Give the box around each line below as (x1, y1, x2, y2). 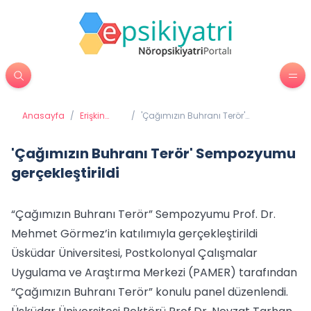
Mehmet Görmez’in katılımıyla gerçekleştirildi (11, 226, 258, 242)
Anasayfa (22, 110, 65, 121)
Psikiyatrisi (80, 121, 123, 133)
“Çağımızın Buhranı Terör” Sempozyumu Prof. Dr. (11, 206, 276, 222)
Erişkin (80, 110, 105, 121)
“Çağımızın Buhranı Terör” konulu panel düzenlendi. (11, 284, 288, 300)
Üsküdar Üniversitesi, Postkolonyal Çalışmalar (11, 245, 258, 261)
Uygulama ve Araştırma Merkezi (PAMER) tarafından (11, 264, 297, 280)
